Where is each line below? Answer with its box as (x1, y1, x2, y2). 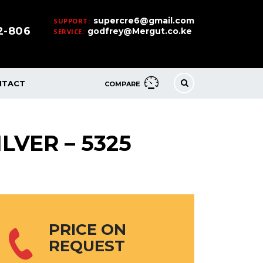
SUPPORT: (53, 16, 90, 25)
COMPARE (104, 79, 140, 88)
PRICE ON (49, 220, 126, 239)
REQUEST (49, 236, 125, 255)
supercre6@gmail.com (93, 15, 194, 26)
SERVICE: (53, 27, 84, 36)
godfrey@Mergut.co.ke (87, 26, 192, 36)
